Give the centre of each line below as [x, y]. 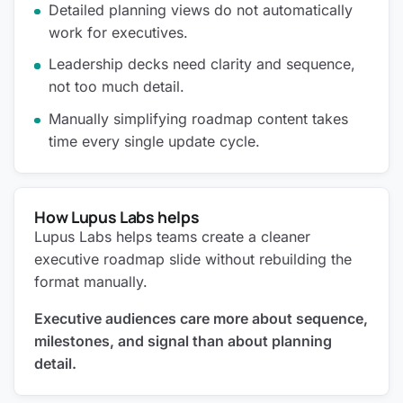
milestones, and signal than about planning [184, 340]
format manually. [91, 281]
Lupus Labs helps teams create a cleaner [173, 236]
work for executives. [119, 32]
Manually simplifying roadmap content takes [199, 118]
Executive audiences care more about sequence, [201, 318]
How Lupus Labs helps [117, 216]
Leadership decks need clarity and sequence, [202, 64]
